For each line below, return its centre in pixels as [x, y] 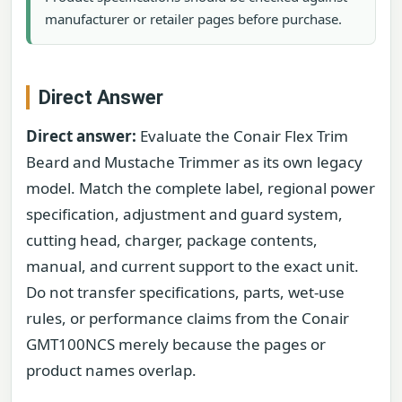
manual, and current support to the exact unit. [192, 267]
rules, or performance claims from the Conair [188, 319]
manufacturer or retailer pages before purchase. [193, 19]
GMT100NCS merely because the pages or [176, 345]
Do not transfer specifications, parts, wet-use [185, 293]
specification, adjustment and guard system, [184, 214]
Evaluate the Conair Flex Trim [242, 136]
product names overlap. [111, 371]
